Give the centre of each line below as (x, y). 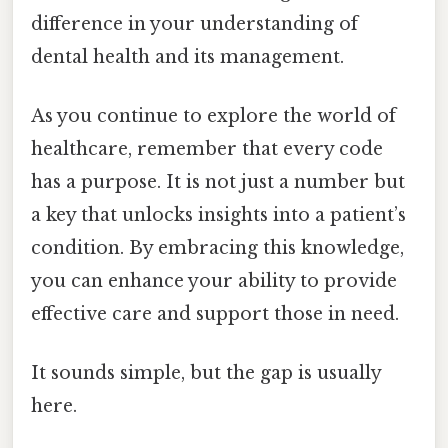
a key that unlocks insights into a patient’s (218, 214)
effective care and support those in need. (215, 313)
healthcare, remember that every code (207, 148)
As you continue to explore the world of (213, 115)
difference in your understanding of (194, 23)
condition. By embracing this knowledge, (217, 247)
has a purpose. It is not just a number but (218, 181)
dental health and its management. (187, 56)
